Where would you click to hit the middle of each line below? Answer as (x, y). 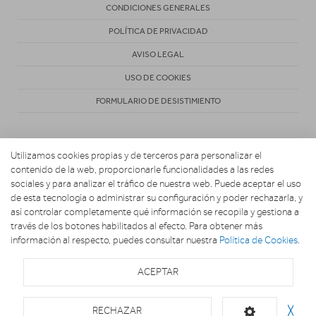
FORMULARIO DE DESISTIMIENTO (158, 101)
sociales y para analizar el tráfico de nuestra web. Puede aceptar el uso (156, 184)
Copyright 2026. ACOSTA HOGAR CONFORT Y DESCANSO (158, 212)
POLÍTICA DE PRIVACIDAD (158, 31)
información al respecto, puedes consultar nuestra (115, 240)
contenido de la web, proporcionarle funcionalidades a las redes (142, 170)
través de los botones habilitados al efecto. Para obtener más (136, 226)
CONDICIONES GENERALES (158, 8)
